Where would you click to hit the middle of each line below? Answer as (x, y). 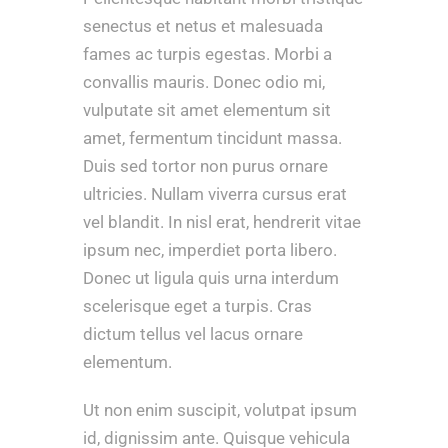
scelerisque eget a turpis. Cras (197, 306)
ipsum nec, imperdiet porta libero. (209, 250)
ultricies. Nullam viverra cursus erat (214, 194)
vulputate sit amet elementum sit (206, 110)
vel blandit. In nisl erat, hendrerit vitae (221, 222)
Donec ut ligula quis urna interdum (210, 278)
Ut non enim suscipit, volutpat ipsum (219, 410)
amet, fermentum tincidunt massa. (212, 138)
